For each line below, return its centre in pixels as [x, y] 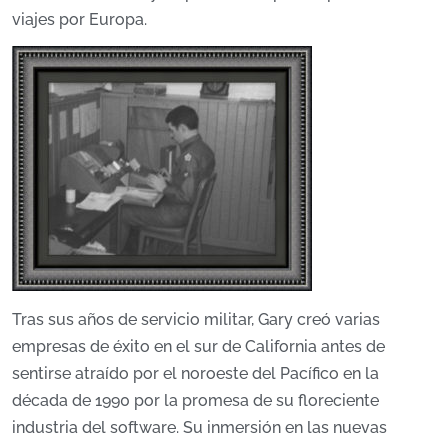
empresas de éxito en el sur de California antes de [198, 347]
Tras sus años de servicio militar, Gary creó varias [196, 320]
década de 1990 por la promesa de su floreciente [195, 401]
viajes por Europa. [79, 19]
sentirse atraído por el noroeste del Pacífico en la [195, 374]
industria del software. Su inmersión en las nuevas [199, 428]
